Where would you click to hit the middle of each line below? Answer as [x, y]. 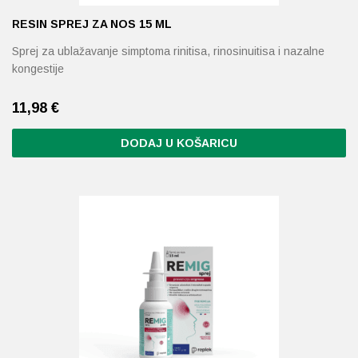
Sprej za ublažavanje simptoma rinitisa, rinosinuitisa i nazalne [168, 51]
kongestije [38, 69]
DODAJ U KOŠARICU [179, 143]
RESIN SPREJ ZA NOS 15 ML [92, 24]
